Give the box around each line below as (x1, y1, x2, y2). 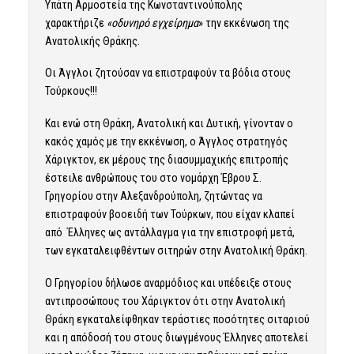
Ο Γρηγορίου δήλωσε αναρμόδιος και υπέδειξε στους (44, 277, 292, 290)
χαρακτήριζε (44, 16, 107, 29)
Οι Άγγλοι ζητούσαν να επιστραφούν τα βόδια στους (44, 66, 291, 80)
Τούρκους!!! (44, 85, 97, 98)
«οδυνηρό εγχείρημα (106, 16, 198, 29)
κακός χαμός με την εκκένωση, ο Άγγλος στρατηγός (44, 135, 288, 149)
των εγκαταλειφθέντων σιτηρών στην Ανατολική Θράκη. (44, 244, 307, 258)
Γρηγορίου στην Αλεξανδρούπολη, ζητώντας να (44, 190, 262, 203)
